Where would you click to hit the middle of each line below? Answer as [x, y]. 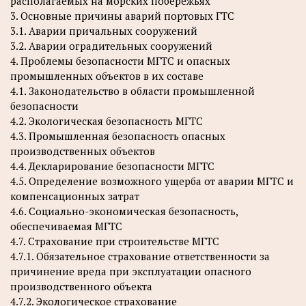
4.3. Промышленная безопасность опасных [118, 136]
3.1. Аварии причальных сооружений [104, 30]
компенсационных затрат [75, 196]
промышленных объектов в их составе [107, 75]
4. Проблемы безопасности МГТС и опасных [120, 60]
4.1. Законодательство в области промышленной [133, 91]
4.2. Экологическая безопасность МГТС [107, 121]
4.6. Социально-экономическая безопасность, [124, 211]
